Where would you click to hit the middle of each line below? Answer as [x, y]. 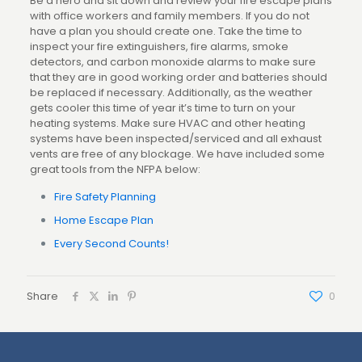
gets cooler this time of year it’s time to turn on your [162, 108]
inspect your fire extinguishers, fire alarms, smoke [159, 46]
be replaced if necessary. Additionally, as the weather [171, 93]
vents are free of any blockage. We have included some [177, 154]
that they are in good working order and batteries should [178, 77]
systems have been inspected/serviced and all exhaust [175, 139]
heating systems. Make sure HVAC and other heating [167, 123]
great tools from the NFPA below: [115, 169]
